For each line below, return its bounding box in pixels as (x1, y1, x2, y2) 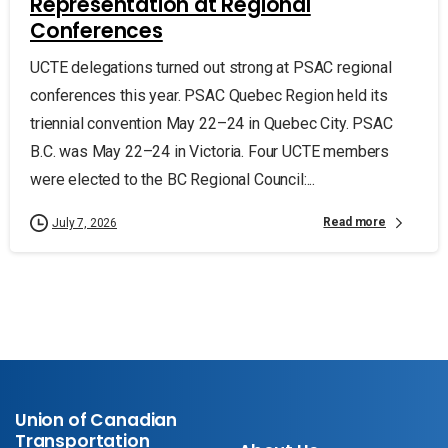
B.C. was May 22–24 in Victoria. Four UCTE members (30, 141, 390, 161)
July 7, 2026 (52, 215, 118, 230)
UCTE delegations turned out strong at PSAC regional (30, 57, 392, 77)
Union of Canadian (15, 407, 178, 432)
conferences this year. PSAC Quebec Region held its (30, 85, 388, 105)
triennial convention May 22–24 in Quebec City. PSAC (30, 113, 393, 133)
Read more (323, 215, 386, 230)
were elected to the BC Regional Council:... (30, 169, 316, 189)
